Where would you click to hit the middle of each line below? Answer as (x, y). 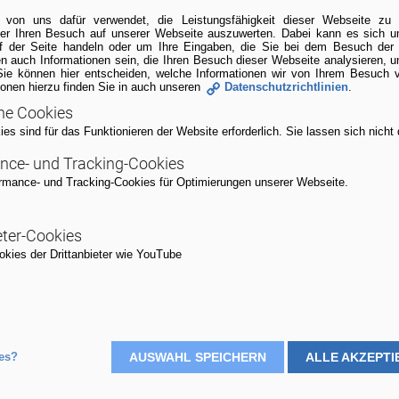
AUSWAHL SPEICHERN (197, 357)
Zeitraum (65, 285)
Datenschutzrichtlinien (287, 87)
